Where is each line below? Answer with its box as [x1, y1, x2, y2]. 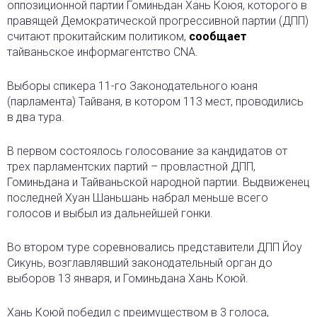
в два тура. [7, 110, 64, 124]
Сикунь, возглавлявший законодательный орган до [7, 255, 272, 270]
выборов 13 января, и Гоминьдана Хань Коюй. [7, 271, 248, 285]
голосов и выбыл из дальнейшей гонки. [7, 206, 213, 220]
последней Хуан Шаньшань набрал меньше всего [7, 190, 268, 204]
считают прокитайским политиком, [7, 29, 189, 43]
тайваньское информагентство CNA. [7, 45, 198, 59]
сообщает [189, 29, 247, 43]
